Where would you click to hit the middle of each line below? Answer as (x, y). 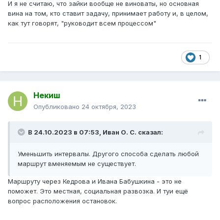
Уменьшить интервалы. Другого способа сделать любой (108, 154)
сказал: (150, 132)
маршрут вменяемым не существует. (77, 164)
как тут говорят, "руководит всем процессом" (83, 23)
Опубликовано (57, 107)
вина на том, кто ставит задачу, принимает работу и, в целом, (108, 14)
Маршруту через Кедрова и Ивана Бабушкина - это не (95, 181)
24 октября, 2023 (109, 107)
